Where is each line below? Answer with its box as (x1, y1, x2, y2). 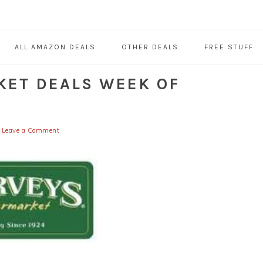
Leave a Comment (1, 126, 59, 135)
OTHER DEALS (121, 43, 178, 52)
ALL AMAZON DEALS (14, 43, 96, 52)
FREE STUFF (204, 43, 254, 52)
